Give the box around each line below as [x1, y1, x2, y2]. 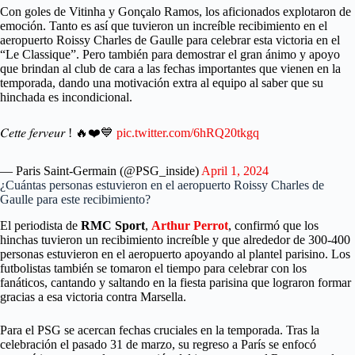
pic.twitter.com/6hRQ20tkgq [116, 126, 259, 140]
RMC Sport [81, 219, 145, 233]
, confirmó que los [228, 219, 319, 233]
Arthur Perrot [151, 219, 228, 233]
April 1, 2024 [201, 164, 269, 178]
